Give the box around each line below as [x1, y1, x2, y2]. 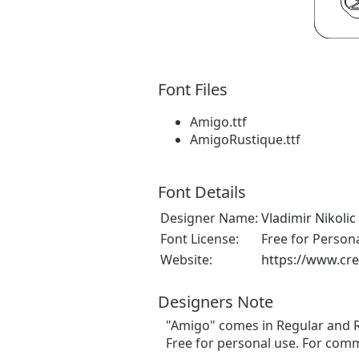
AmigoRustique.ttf [190, 131, 301, 149]
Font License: [160, 230, 239, 248]
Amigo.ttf [190, 113, 247, 131]
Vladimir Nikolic [261, 209, 356, 228]
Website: [160, 251, 212, 269]
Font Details [158, 181, 246, 204]
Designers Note [158, 291, 273, 313]
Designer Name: [160, 209, 258, 228]
